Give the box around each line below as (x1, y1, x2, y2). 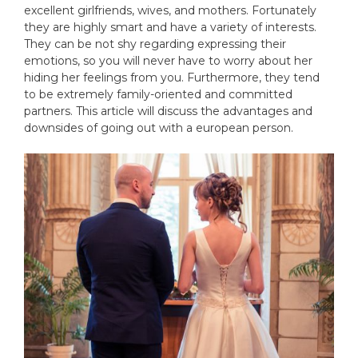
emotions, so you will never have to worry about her (24, 54, 312, 68)
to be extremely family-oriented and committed (24, 87, 292, 101)
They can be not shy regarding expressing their (24, 37, 286, 51)
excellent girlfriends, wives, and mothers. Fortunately (24, 3, 316, 18)
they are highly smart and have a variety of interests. (24, 20, 316, 34)
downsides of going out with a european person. (24, 121, 293, 135)
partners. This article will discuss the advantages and (24, 104, 312, 118)
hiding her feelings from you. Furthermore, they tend (24, 70, 320, 85)
